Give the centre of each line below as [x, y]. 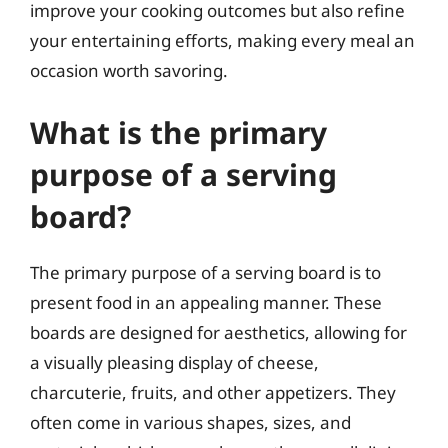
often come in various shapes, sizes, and [190, 422]
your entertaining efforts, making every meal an [222, 40]
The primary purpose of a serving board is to [205, 272]
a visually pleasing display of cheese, [174, 362]
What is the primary [178, 132]
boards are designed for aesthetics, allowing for [218, 332]
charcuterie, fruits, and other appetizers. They [213, 392]
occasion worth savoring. [129, 70]
